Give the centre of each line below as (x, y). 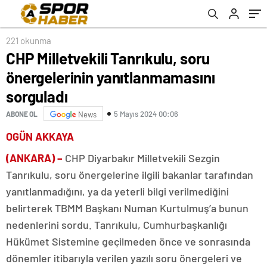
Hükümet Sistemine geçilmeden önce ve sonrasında (128, 241)
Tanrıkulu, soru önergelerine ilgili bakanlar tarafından (130, 175)
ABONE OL (22, 114)
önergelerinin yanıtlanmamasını (111, 77)
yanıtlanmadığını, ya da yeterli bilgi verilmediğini (117, 191)
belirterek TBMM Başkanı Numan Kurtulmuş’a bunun (127, 208)
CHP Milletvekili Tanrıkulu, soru (108, 58)
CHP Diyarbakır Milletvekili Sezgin (142, 158)
